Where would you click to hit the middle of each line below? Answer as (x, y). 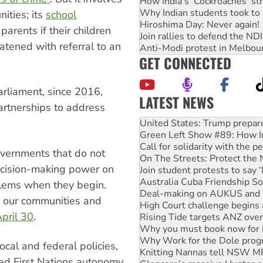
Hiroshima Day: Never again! (200, 24)
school (61, 14)
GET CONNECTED (185, 63)
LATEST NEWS (176, 102)
